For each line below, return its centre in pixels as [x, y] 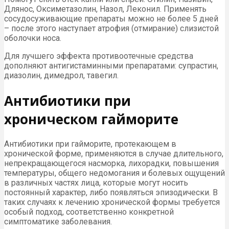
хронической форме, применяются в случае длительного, [114, 154]
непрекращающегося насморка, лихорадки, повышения [111, 164]
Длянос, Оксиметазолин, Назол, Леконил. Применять [105, 9]
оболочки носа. [33, 38]
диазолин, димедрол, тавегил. [61, 76]
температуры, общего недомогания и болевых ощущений [114, 173]
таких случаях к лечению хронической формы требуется [112, 202]
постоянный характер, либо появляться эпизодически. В [111, 193]
